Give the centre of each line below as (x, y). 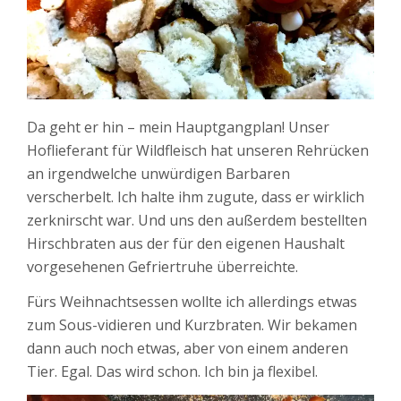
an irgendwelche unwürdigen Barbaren (158, 174)
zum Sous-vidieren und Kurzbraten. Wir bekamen (192, 325)
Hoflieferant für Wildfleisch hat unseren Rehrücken (198, 151)
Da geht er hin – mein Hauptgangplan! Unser (178, 128)
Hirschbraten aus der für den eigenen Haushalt (186, 244)
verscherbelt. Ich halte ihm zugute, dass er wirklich (196, 197)
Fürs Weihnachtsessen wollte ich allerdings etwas (192, 302)
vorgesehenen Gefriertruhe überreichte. (162, 267)
